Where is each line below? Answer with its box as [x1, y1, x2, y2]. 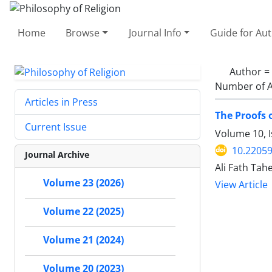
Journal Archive [25, 149, 89, 161]
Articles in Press [25, 95, 98, 109]
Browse [66, 25, 100, 39]
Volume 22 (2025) [43, 205, 124, 219]
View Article [215, 178, 268, 191]
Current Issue [25, 120, 87, 134]
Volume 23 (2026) [43, 176, 124, 190]
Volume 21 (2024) [43, 233, 124, 247]
